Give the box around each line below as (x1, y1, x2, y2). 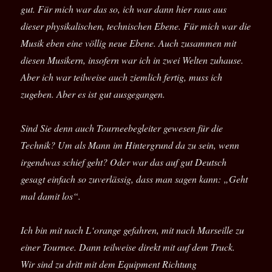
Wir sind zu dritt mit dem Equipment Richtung (21, 257, 197, 271)
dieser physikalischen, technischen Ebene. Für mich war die (21, 19, 251, 33)
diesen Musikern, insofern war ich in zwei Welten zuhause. (21, 53, 244, 67)
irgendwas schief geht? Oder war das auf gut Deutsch (21, 155, 227, 169)
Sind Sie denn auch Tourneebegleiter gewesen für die (21, 121, 223, 135)
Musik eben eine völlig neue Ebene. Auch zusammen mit (21, 36, 237, 50)
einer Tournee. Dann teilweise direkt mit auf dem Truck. (21, 240, 236, 254)
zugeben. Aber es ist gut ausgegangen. (21, 87, 166, 101)
